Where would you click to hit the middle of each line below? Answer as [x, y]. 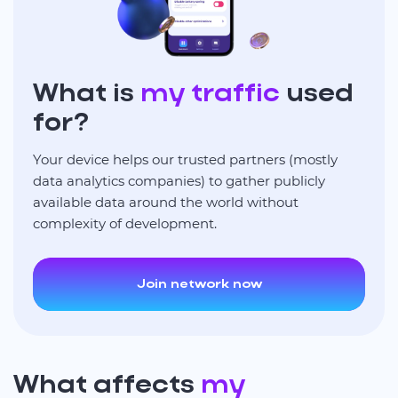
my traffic [210, 94]
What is [87, 94]
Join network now [199, 284]
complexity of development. [125, 223]
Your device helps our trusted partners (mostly [185, 159]
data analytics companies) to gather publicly [179, 180]
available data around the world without [166, 202]
